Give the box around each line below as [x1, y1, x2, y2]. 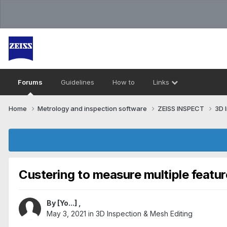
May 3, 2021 [47, 209, 86, 218]
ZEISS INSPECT [158, 104, 206, 112]
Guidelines [61, 78, 94, 86]
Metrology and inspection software [37, 104, 148, 112]
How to [112, 78, 135, 86]
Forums [18, 78, 43, 86]
